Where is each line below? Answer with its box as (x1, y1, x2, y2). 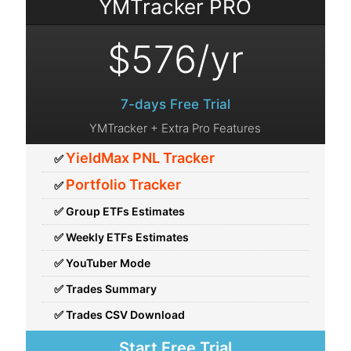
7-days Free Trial (120, 96, 230, 112)
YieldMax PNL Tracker (66, 150, 215, 166)
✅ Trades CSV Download (54, 308, 186, 321)
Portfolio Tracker (66, 176, 182, 193)
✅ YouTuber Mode (54, 256, 151, 270)
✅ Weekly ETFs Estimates (54, 230, 190, 244)
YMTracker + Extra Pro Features (89, 121, 262, 136)
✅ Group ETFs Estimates (54, 204, 186, 218)
